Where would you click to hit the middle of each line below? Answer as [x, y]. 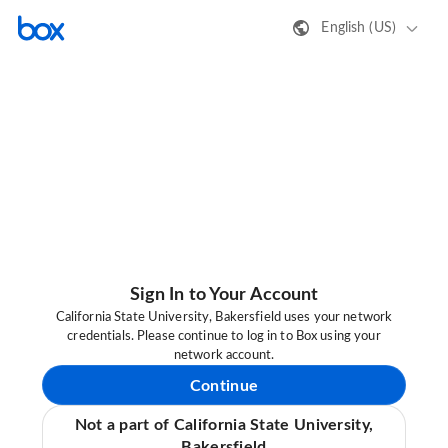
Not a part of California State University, [224, 425]
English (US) [358, 27]
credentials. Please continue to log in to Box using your [224, 337]
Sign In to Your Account [224, 295]
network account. [224, 356]
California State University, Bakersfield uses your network [224, 318]
